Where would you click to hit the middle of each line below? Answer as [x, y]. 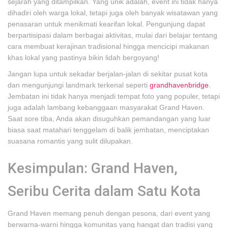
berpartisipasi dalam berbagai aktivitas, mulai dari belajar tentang [112, 35]
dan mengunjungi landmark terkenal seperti [79, 85]
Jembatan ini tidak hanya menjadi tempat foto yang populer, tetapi [114, 96]
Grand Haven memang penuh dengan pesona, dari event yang [109, 213]
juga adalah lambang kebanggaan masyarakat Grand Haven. [106, 107]
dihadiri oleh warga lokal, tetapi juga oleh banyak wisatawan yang [113, 13]
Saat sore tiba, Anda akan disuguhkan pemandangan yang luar [109, 119]
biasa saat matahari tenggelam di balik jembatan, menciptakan [108, 130]
